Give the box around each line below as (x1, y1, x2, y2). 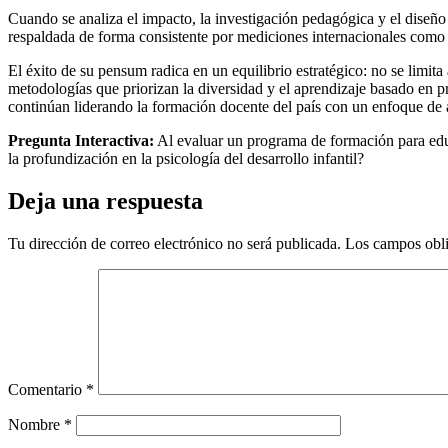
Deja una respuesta (8, 187, 203, 214)
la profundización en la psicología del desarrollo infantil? (8, 149, 364, 167)
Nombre (8, 415, 64, 433)
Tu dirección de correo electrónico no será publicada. (8, 234, 341, 252)
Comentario (8, 380, 86, 398)
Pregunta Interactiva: (8, 131, 154, 149)
